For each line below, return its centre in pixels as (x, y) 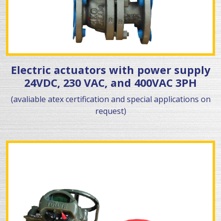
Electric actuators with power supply (110, 70)
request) (110, 111)
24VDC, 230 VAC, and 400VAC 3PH (110, 83)
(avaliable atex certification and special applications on (110, 99)
